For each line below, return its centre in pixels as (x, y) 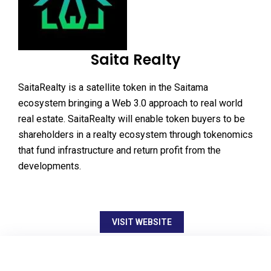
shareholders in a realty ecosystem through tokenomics (135, 134)
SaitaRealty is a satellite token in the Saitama (113, 87)
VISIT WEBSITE (142, 222)
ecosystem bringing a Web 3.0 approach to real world (130, 103)
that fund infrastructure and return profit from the (119, 150)
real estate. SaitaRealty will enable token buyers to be (132, 119)
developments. (50, 166)
